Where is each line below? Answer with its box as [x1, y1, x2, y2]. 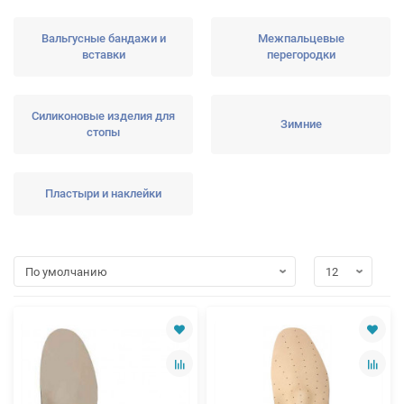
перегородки [266, 48, 335, 61]
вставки [81, 48, 125, 61]
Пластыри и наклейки [45, 187, 161, 200]
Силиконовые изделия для [32, 109, 175, 123]
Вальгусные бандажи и [41, 32, 166, 45]
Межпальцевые [257, 32, 344, 45]
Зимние [280, 117, 322, 131]
